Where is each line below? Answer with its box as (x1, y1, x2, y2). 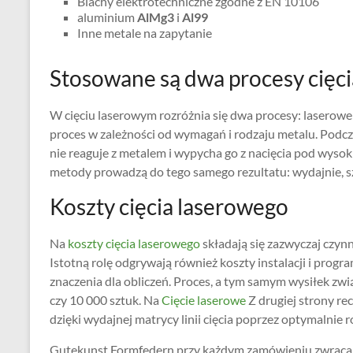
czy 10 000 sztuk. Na (50, 292, 159, 307)
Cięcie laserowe (159, 292, 246, 307)
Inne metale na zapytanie (77, 25, 212, 40)
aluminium (77, 9, 135, 24)
